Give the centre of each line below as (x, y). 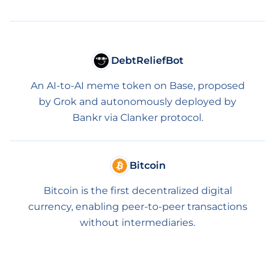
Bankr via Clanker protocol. (137, 118)
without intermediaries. (137, 223)
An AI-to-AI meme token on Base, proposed (137, 86)
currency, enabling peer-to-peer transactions (137, 207)
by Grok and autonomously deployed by (137, 102)
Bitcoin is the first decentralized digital (137, 191)
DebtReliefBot (147, 60)
